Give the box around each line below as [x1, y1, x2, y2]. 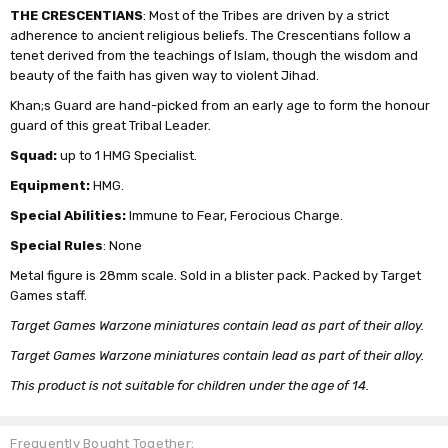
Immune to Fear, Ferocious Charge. [126, 207, 344, 223]
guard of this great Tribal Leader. [10, 117, 212, 133]
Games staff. [10, 287, 88, 303]
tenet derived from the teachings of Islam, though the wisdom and [10, 47, 419, 63]
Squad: [10, 147, 58, 163]
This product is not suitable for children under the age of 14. [10, 377, 370, 393]
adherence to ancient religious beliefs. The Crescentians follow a [10, 27, 412, 43]
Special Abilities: [10, 207, 127, 223]
